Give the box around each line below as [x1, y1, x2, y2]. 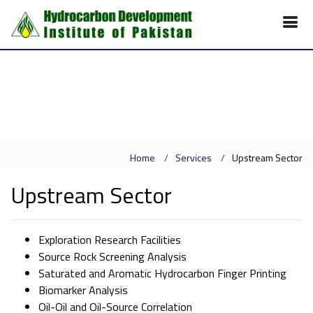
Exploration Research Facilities [38, 231, 181, 248]
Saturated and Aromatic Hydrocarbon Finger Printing [38, 265, 286, 282]
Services [175, 150, 212, 165]
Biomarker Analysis [38, 282, 128, 298]
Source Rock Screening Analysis [38, 248, 187, 265]
